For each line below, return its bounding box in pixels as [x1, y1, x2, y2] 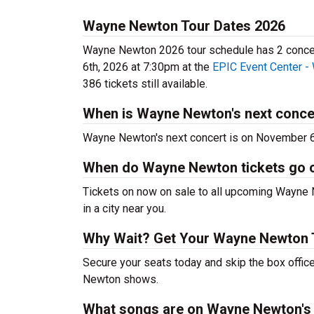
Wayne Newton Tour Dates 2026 [83, 18, 285, 34]
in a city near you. [83, 202, 166, 215]
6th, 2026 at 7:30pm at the [83, 60, 212, 74]
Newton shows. [83, 273, 158, 286]
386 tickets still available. [83, 77, 207, 90]
